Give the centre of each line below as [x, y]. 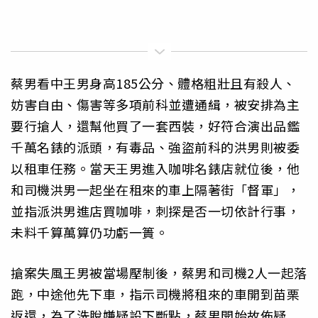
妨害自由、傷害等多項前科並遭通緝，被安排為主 [155, 105]
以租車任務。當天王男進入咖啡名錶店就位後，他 [155, 169]
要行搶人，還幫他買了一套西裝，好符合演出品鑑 [155, 126]
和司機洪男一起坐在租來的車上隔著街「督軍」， [155, 190]
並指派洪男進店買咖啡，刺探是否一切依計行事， [155, 211]
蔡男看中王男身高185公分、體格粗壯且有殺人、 [153, 83]
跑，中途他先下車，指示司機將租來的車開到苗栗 [155, 294]
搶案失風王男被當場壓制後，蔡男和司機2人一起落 [159, 272]
